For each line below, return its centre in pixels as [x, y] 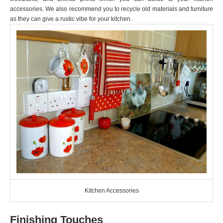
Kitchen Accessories [111, 191]
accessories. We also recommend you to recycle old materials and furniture [111, 9]
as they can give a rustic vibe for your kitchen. [71, 19]
